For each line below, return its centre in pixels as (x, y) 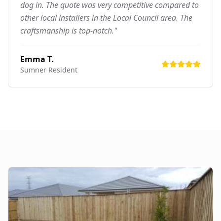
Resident (62, 70)
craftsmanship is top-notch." (69, 30)
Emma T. (37, 59)
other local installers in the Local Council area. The (106, 18)
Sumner (33, 70)
